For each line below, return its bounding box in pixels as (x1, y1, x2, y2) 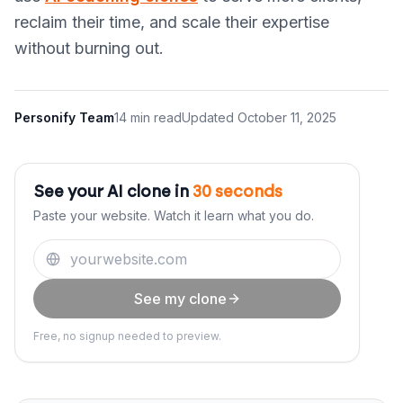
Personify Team (14, 110, 114, 125)
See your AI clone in (33, 184, 193, 201)
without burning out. (14, 39, 164, 58)
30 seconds (193, 184, 282, 201)
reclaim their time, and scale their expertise (14, 13, 329, 31)
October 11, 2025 (237, 110, 336, 125)
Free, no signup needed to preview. (33, 329, 221, 343)
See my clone (133, 290, 227, 308)
